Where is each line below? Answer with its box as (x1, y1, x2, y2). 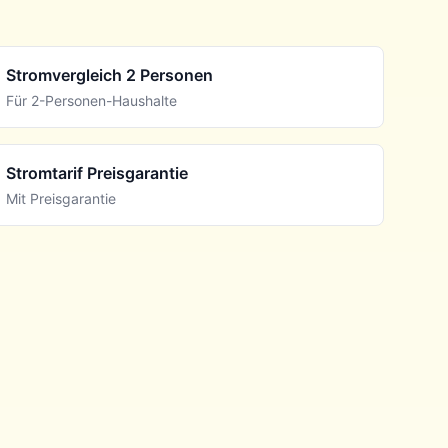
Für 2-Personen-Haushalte (6, 92, 178, 109)
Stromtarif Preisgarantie (6, 163, 189, 183)
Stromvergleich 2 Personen (6, 65, 214, 85)
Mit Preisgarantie (6, 190, 117, 207)
